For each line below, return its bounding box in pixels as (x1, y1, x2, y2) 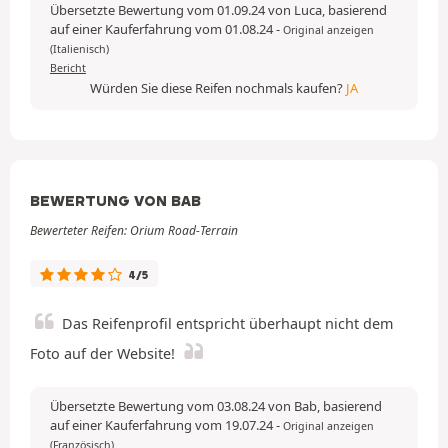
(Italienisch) (50, 41, 109, 56)
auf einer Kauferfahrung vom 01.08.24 (50, 19, 276, 38)
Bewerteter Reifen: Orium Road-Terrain (30, 221, 238, 239)
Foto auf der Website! (30, 343, 175, 363)
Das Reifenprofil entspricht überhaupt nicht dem (62, 313, 393, 333)
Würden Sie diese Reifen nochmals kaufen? (90, 78, 346, 97)
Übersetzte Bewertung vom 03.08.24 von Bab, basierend (50, 396, 382, 415)
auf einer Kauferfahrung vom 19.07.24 (50, 415, 276, 434)
